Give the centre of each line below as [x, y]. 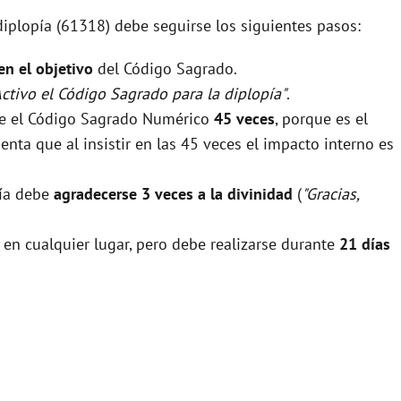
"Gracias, [330, 193]
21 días [365, 243]
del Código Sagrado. [165, 68]
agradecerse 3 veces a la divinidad [173, 193]
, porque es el [321, 118]
